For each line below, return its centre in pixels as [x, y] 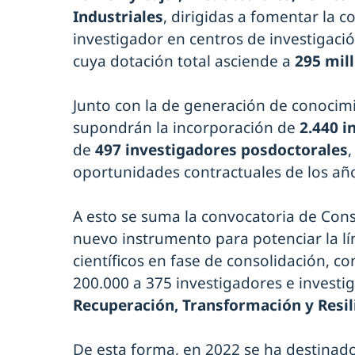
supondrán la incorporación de [186, 127]
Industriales [118, 16]
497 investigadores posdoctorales [219, 149]
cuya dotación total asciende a [184, 61]
